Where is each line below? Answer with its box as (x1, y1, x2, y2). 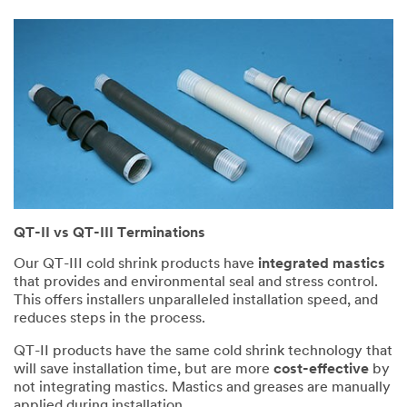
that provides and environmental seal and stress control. (14, 275, 378, 291)
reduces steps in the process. (14, 312, 205, 327)
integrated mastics (258, 257, 385, 273)
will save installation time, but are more (14, 362, 273, 378)
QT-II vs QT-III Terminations (14, 226, 205, 242)
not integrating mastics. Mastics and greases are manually (14, 381, 391, 396)
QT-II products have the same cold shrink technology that (14, 344, 392, 360)
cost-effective (273, 362, 369, 378)
